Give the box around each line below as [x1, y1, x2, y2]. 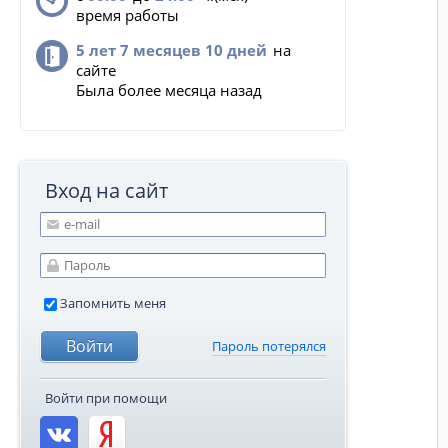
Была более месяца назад [76, 80, 262, 100]
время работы [76, 5, 179, 25]
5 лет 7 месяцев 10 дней [76, 40, 267, 60]
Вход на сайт [45, 177, 168, 204]
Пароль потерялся [212, 337, 326, 356]
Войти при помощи [45, 389, 167, 408]
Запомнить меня [60, 294, 166, 312]
